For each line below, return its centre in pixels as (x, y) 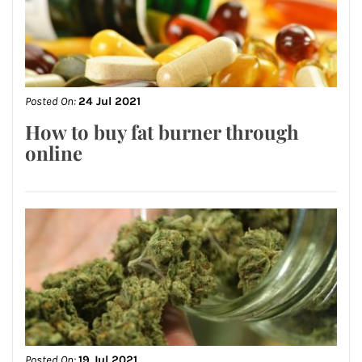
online (54, 153)
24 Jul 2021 (109, 102)
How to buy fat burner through (162, 132)
